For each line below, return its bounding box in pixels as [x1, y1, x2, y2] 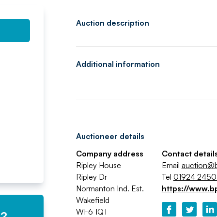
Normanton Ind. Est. [76, 184, 144, 193]
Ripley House [76, 160, 121, 170]
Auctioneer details [76, 131, 144, 141]
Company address [76, 149, 143, 158]
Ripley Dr [76, 172, 107, 182]
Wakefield [76, 195, 109, 205]
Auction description [76, 18, 149, 28]
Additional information [76, 59, 160, 69]
